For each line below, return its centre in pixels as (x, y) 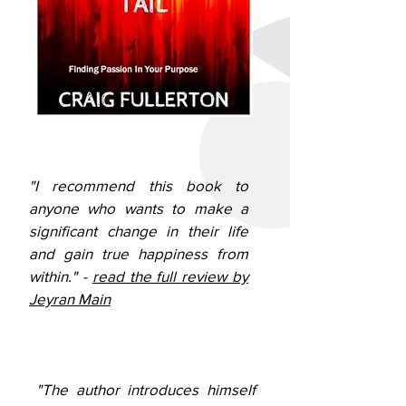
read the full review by (170, 276)
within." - (61, 276)
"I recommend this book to (139, 185)
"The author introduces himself (146, 389)
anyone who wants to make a (139, 208)
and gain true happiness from (139, 253)
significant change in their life (139, 231)
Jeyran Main (70, 299)
